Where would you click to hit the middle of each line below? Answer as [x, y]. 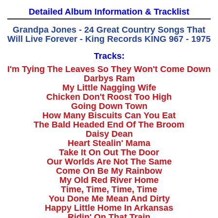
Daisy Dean [109, 134]
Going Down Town [109, 106]
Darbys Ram [109, 79]
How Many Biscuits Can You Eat [109, 116]
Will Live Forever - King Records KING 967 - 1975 [109, 39]
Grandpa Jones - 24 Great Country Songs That [109, 30]
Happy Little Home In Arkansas [109, 208]
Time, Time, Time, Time [109, 190]
